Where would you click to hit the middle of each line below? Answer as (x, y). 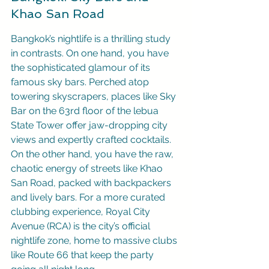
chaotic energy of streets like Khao (88, 168)
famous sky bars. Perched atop (81, 82)
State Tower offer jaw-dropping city (90, 125)
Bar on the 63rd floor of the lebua (86, 111)
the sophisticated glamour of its (82, 68)
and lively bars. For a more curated (89, 197)
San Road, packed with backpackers (92, 183)
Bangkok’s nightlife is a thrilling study (92, 39)
